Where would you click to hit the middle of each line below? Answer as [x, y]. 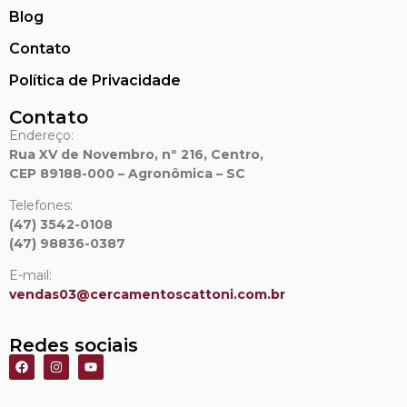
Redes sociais [74, 345]
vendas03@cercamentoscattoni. [123, 295]
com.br [261, 295]
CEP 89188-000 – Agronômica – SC [127, 173]
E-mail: [30, 276]
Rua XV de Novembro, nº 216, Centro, [136, 154]
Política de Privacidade [95, 80]
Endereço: [41, 135]
